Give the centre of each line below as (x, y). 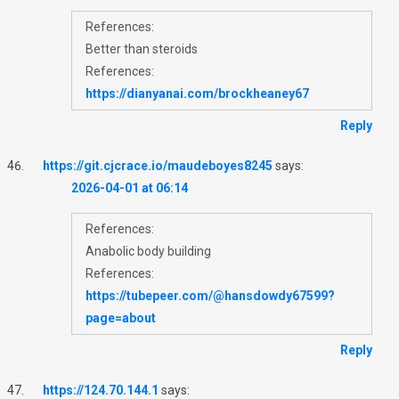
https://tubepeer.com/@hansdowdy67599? (210, 295)
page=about (121, 318)
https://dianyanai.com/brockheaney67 (197, 93)
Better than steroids (142, 49)
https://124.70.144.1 (101, 390)
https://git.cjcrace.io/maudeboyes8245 (158, 165)
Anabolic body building (148, 251)
